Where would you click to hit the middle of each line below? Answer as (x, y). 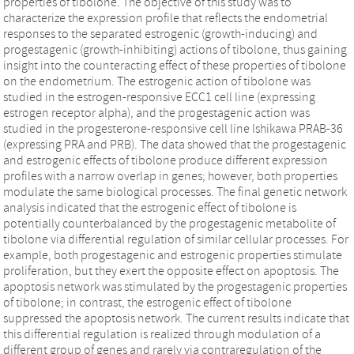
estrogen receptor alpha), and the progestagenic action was (70, 113)
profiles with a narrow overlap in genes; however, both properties (143, 176)
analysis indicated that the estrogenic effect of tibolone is (150, 207)
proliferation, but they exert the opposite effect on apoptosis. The (49, 271)
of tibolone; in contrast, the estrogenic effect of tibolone (75, 302)
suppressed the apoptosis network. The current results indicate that (105, 318)
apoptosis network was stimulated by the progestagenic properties (64, 286)
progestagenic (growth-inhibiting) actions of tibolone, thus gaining (175, 49)
